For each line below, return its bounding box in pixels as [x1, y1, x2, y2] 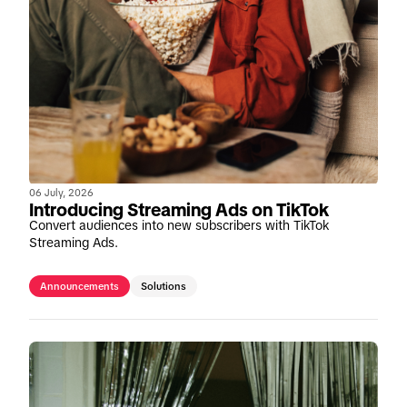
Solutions [141, 280, 186, 292]
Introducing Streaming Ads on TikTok [29, 199, 329, 220]
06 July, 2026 [29, 186, 94, 198]
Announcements [40, 280, 119, 292]
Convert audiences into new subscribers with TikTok [29, 217, 329, 233]
